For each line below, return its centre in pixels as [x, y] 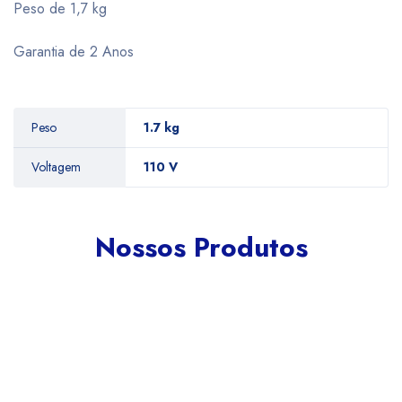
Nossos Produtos [201, 247]
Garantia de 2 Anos [74, 52]
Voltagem [56, 167]
